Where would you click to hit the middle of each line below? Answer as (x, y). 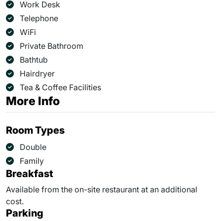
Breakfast (30, 174)
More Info (33, 101)
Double (33, 147)
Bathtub (34, 60)
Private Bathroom (52, 46)
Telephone (39, 18)
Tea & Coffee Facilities (60, 87)
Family (32, 161)
